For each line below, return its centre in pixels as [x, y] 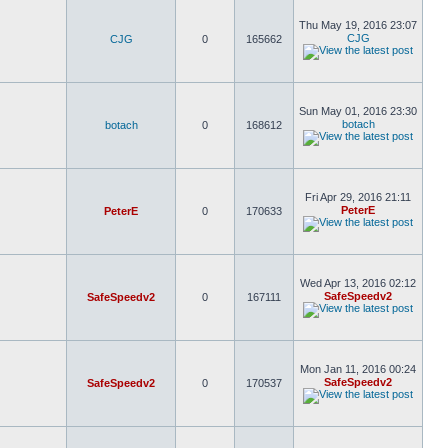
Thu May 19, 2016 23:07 [358, 25]
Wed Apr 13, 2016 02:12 [358, 283]
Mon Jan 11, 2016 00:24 [358, 369]
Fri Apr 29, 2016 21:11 [358, 197]
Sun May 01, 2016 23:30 [358, 111]
